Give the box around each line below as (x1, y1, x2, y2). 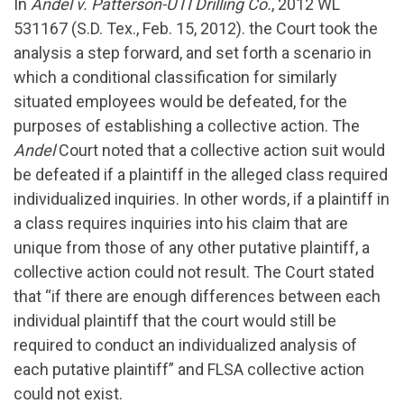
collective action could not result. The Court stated (14, 262, 374, 282)
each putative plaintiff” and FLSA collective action (14, 360, 364, 380)
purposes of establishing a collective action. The (14, 116, 360, 136)
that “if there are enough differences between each (14, 287, 381, 307)
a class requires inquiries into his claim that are (14, 214, 348, 234)
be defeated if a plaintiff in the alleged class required (14, 165, 388, 185)
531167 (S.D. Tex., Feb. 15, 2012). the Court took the (14, 19, 378, 39)
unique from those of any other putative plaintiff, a (14, 238, 370, 258)
